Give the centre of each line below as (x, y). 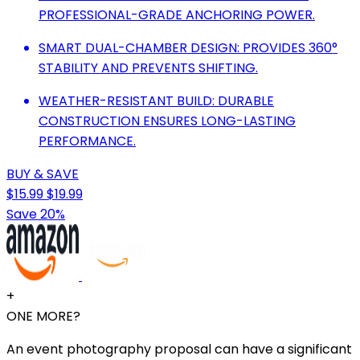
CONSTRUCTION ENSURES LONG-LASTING (167, 121)
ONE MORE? (43, 316)
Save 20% (36, 214)
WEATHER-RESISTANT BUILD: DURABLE (156, 100)
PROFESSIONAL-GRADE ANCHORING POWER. (177, 14)
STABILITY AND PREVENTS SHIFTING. (148, 67)
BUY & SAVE (43, 174)
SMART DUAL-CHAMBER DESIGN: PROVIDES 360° (188, 47)
